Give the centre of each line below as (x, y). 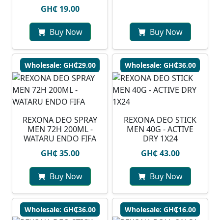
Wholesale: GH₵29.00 (60, 65)
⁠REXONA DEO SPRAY (60, 120)
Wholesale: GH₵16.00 (160, 210)
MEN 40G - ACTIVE (160, 129)
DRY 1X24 (160, 139)
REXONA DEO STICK (160, 120)
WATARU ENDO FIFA (60, 139)
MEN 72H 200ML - (60, 129)
